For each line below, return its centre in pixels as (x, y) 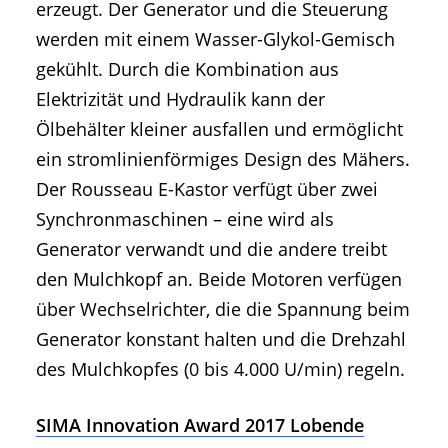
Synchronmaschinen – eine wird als (185, 219)
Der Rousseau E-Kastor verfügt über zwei (207, 189)
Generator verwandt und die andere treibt (211, 249)
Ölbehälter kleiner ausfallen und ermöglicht (219, 129)
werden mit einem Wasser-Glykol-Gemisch (215, 39)
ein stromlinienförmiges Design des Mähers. (223, 159)
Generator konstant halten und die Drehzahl (221, 339)
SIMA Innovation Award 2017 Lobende (200, 424)
